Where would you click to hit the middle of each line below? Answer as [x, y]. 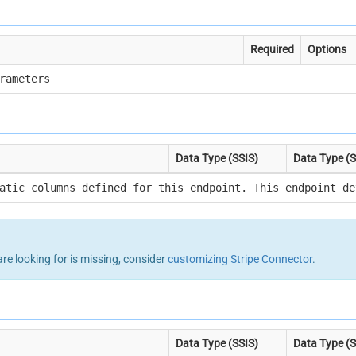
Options [327, 50]
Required [273, 50]
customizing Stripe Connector [240, 259]
